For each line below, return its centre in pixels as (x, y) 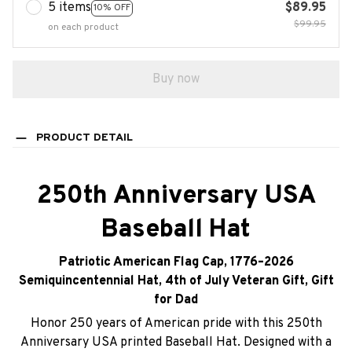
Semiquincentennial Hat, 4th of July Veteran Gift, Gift (176, 281)
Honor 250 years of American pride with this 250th (176, 324)
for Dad (176, 300)
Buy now (176, 79)
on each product (83, 27)
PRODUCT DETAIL (84, 138)
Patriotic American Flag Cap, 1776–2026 (176, 262)
